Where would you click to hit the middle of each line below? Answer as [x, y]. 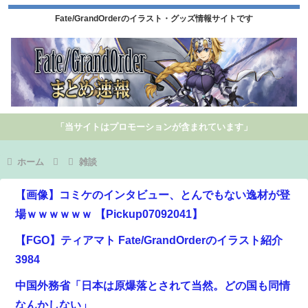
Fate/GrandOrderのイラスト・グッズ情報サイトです [154, 19]
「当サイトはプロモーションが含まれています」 [154, 126]
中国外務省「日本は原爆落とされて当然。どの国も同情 [153, 285]
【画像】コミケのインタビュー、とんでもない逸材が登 [153, 195]
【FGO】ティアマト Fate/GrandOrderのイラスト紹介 [149, 240]
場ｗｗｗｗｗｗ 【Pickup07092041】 [109, 214]
